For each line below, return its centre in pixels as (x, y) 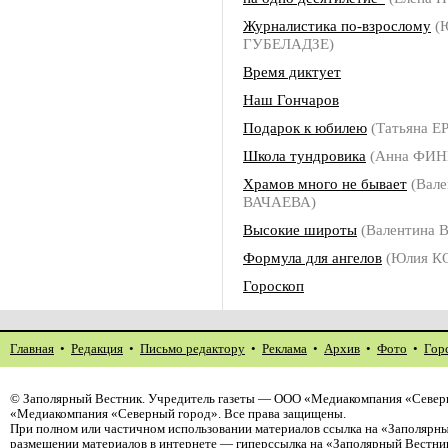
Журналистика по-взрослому (337, 25)
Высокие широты (300, 229)
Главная (32, 349)
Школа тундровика (304, 155)
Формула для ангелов (312, 257)
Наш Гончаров (291, 99)
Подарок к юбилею (305, 127)
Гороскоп (273, 285)
